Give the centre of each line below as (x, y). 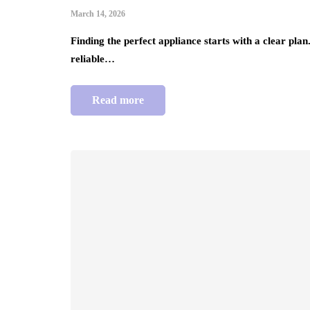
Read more (118, 100)
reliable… (93, 58)
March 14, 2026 (98, 13)
